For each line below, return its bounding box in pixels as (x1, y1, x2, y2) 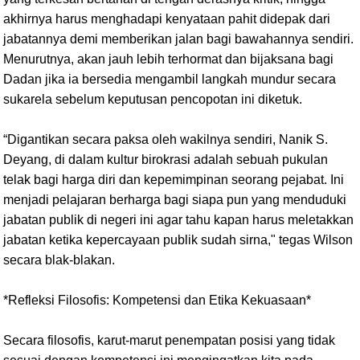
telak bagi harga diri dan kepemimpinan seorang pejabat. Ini (3, 172, 344, 186)
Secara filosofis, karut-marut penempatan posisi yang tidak (3, 333, 335, 347)
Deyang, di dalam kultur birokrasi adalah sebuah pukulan (3, 152, 328, 166)
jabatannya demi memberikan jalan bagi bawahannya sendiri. (3, 31, 354, 46)
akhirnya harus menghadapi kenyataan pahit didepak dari (3, 11, 330, 26)
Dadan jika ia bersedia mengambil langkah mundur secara (3, 72, 336, 86)
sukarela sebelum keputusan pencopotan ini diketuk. (3, 92, 302, 106)
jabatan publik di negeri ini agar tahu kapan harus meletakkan (3, 212, 354, 227)
